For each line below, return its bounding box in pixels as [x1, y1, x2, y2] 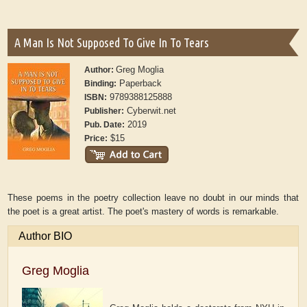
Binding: [84, 79, 117, 89]
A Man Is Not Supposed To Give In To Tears [14, 36, 210, 50]
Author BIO [19, 230, 73, 243]
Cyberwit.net [124, 106, 177, 116]
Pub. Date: [84, 120, 125, 130]
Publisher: [84, 106, 125, 116]
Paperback [116, 78, 162, 89]
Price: [84, 134, 108, 144]
